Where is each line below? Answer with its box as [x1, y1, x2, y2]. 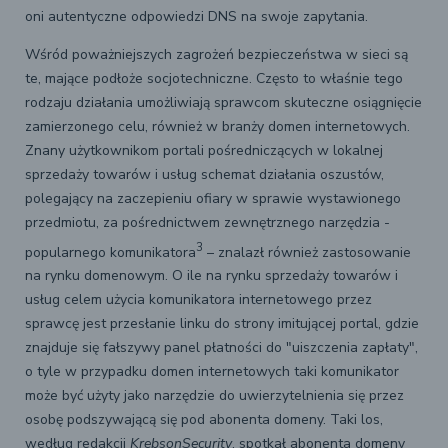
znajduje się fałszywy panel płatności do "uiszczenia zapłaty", [25, 338, 418, 358]
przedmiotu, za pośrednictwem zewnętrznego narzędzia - [25, 212, 390, 232]
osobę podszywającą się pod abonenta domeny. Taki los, [25, 410, 383, 430]
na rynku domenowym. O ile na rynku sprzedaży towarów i [25, 266, 398, 286]
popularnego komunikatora [25, 242, 196, 262]
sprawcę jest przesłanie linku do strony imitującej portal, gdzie [25, 314, 419, 334]
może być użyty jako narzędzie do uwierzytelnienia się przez [25, 386, 404, 406]
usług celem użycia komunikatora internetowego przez [25, 290, 372, 310]
